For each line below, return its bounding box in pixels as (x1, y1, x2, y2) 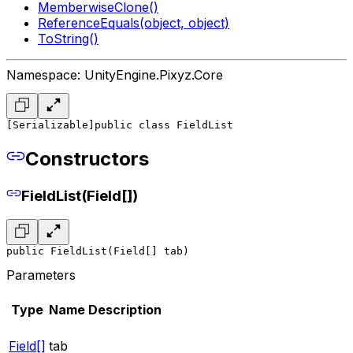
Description (88, 302, 162, 318)
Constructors (25, 147, 149, 170)
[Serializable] (6, 118, 95, 131)
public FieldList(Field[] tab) (6, 245, 189, 258)
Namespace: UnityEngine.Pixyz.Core (6, 66, 223, 83)
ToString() (38, 30, 98, 46)
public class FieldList (95, 118, 233, 131)
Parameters (6, 267, 76, 284)
